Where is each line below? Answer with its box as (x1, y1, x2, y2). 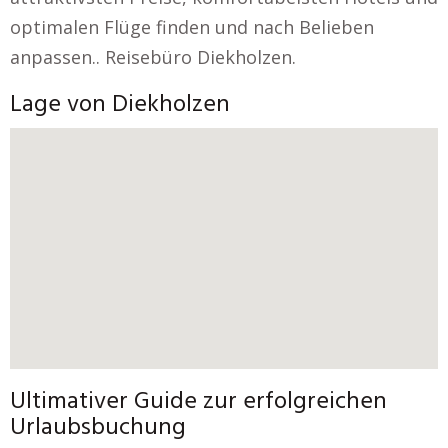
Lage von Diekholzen (10, 86, 230, 124)
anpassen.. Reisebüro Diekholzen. (10, 45, 296, 69)
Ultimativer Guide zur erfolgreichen (10, 382, 387, 421)
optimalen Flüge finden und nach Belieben (10, 15, 374, 39)
